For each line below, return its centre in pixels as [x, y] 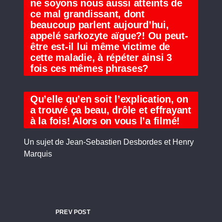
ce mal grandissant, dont [87, 14]
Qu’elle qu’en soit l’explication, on [109, 99]
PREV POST [73, 212]
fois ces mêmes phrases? [89, 69]
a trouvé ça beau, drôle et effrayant [111, 110]
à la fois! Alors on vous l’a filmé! [105, 121]
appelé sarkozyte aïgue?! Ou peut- [109, 36]
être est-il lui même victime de [100, 47]
